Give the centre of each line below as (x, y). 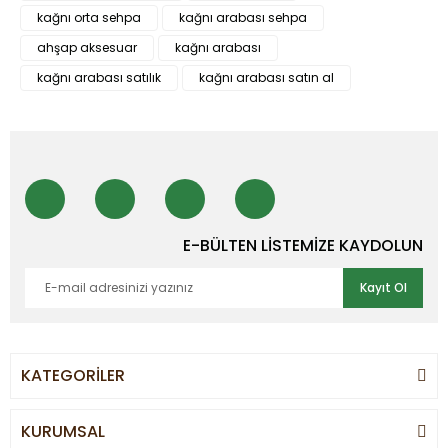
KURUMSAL (63, 431)
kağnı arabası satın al (266, 77)
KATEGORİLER (73, 375)
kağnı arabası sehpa (243, 17)
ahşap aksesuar (87, 47)
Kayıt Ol (383, 287)
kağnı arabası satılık (99, 77)
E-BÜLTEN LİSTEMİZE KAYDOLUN (303, 245)
